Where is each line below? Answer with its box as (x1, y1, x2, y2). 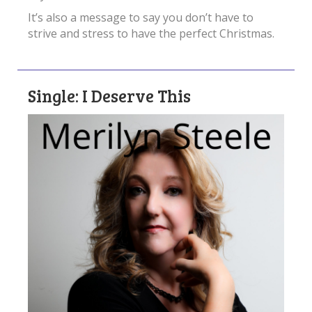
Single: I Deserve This (28, 84, 191, 107)
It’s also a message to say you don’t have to (28, 9, 253, 25)
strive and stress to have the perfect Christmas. (28, 25, 274, 41)
